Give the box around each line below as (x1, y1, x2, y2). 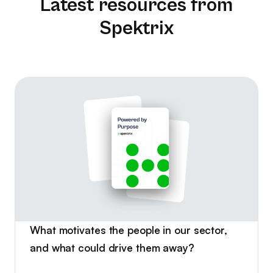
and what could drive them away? (30, 241, 194, 254)
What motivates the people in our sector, (30, 223, 227, 236)
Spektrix (99, 16, 174, 40)
